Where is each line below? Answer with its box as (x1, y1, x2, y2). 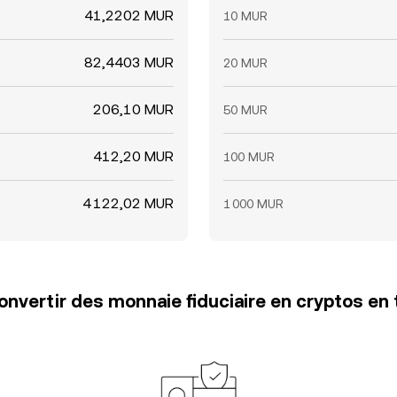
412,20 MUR (93, 148, 174, 165)
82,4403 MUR (84, 54, 174, 71)
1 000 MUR (223, 197, 284, 211)
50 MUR (223, 103, 268, 117)
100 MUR (223, 150, 275, 164)
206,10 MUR (93, 101, 174, 118)
